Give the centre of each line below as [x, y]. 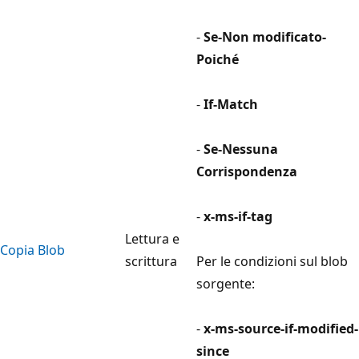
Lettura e [152, 238]
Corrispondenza [247, 171]
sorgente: [226, 283]
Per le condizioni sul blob [272, 261]
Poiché [218, 59]
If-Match [231, 104]
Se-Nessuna [241, 149]
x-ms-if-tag [238, 216]
